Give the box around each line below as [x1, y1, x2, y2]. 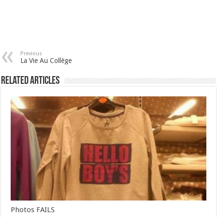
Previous [20, 50, 43, 57]
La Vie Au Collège [20, 57, 72, 65]
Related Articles [1, 76, 60, 87]
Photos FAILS [11, 205, 55, 215]
